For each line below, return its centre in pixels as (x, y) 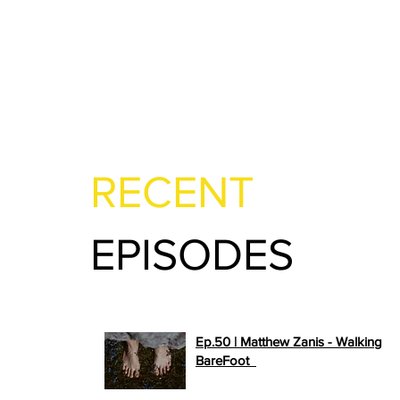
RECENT (178, 192)
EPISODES (192, 254)
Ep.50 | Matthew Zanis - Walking (289, 342)
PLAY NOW (290, 360)
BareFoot (226, 360)
